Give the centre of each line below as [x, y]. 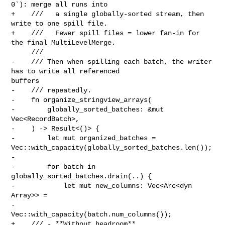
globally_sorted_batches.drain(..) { [82, 176]
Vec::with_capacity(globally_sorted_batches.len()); [112, 147]
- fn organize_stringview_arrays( [82, 100]
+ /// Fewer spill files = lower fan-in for [106, 33]
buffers [25, 81]
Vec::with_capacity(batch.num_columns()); [92, 214]
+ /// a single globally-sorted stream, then [108, 14]
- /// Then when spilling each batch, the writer [112, 62]
